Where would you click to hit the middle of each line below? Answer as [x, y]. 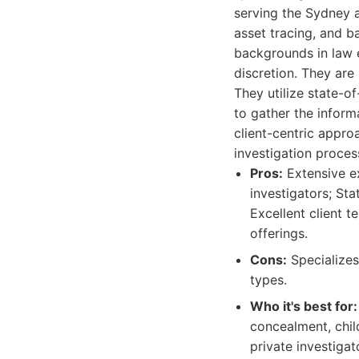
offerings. [279, 233]
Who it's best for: [304, 306]
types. [268, 280]
